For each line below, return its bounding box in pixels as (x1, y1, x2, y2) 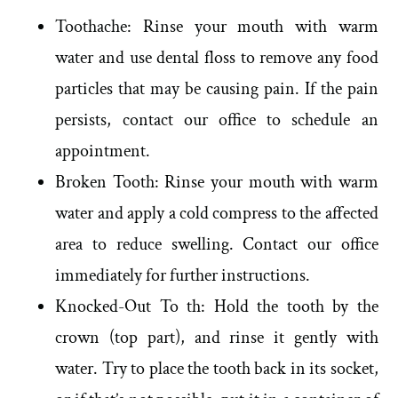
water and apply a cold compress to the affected (55, 202, 378, 226)
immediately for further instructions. (55, 264, 311, 288)
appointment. (55, 139, 151, 163)
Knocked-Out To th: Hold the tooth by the (55, 295, 378, 319)
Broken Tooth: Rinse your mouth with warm (55, 171, 378, 195)
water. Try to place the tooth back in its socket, (55, 357, 378, 381)
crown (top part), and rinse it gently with (55, 326, 378, 350)
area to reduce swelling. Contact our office (55, 233, 378, 257)
